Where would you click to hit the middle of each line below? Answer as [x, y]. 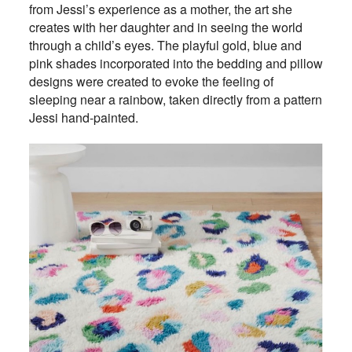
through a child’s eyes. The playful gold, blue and [165, 45]
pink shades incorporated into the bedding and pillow [176, 63]
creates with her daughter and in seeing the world [165, 27]
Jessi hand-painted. [83, 117]
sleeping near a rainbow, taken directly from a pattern [175, 99]
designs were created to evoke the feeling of [151, 81]
